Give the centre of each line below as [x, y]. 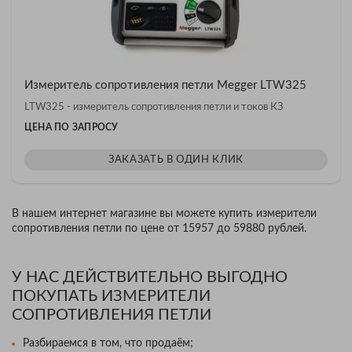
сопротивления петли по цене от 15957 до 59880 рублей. [159, 229]
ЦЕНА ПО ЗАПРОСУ [71, 127]
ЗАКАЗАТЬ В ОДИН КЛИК [176, 160]
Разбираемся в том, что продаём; [108, 343]
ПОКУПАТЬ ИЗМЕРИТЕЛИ [111, 296]
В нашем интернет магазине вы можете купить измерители [164, 214]
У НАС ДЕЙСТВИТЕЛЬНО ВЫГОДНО [150, 277]
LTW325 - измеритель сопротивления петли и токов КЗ [154, 107]
